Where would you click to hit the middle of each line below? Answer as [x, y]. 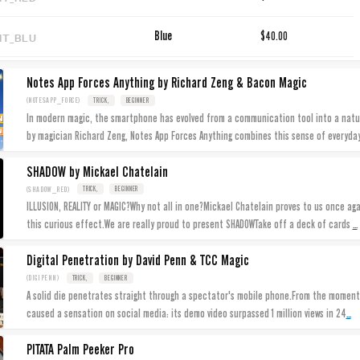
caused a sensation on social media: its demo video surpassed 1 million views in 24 [186, 313]
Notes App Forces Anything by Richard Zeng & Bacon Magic [166, 83]
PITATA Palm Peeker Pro [80, 349]
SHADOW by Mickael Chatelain [97, 172]
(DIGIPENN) [43, 278]
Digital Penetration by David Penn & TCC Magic [137, 261]
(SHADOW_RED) [48, 189]
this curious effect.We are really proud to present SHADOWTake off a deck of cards [189, 225]
